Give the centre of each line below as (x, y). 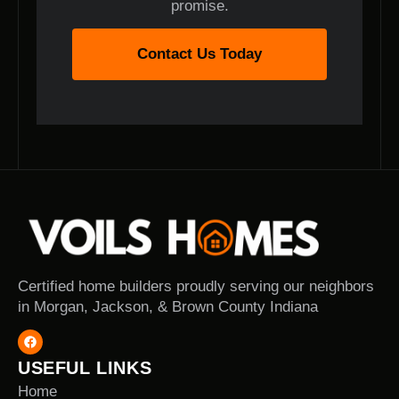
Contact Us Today (199, 54)
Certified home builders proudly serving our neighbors (196, 287)
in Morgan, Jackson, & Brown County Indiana (168, 307)
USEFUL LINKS (85, 368)
